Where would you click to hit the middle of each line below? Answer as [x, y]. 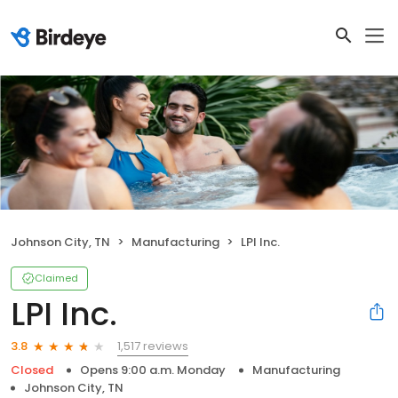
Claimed [56, 278]
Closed [32, 370]
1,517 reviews [153, 346]
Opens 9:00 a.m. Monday [153, 370]
